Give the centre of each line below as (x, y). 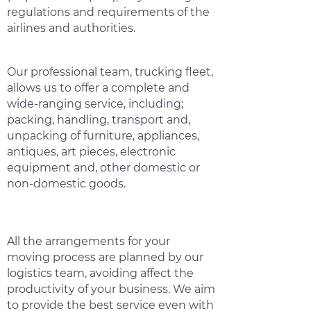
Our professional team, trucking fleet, (110, 72)
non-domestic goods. (66, 184)
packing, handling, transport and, (99, 120)
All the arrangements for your (89, 241)
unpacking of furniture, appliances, (103, 136)
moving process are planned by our (105, 257)
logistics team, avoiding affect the (100, 273)
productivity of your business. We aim (111, 289)
